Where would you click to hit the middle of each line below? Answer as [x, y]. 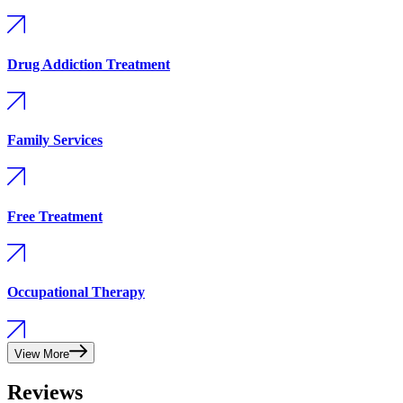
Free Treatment [55, 216]
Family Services [55, 140]
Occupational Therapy [76, 292]
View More [42, 354]
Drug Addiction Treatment [89, 64]
